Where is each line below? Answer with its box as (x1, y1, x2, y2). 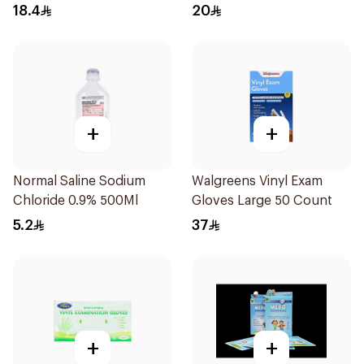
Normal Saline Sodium (13, 175, 145, 188)
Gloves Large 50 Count (192, 194, 332, 207)
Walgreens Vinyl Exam (192, 175, 323, 188)
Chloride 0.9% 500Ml (13, 194, 138, 207)
